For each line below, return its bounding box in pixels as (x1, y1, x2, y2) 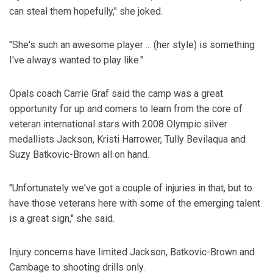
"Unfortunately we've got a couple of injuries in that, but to (9, 182, 252, 194)
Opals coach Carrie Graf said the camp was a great (9, 88, 223, 100)
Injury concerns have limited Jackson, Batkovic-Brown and (9, 246, 255, 258)
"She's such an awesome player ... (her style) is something (9, 39, 255, 51)
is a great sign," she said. (9, 213, 115, 225)
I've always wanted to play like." (9, 54, 143, 66)
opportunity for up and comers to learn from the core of (9, 103, 243, 115)
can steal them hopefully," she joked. (9, 5, 163, 18)
